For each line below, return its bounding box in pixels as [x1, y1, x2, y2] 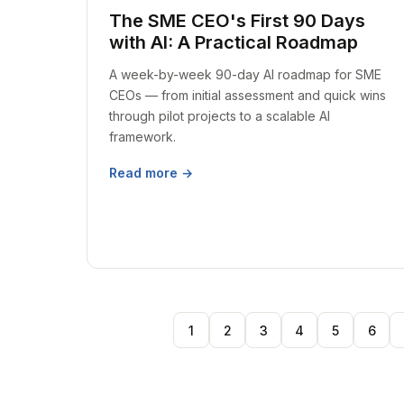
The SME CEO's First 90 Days [109, 10, 365, 32]
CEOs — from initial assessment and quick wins [109, 87, 386, 103]
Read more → [109, 165, 193, 180]
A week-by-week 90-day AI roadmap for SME [109, 67, 381, 82]
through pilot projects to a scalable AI [109, 108, 330, 124]
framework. [109, 129, 176, 144]
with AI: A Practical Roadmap [109, 32, 358, 53]
